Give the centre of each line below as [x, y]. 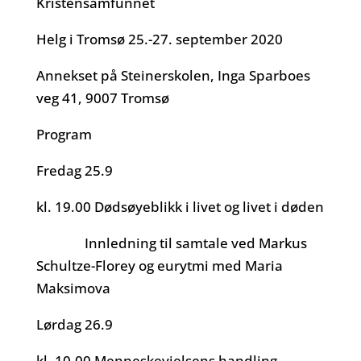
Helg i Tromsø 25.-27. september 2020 [159, 39]
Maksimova [73, 288]
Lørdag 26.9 [74, 324]
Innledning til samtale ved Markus [171, 243]
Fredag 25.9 [74, 170]
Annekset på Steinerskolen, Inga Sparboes [173, 75]
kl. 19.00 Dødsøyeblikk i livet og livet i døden [180, 207]
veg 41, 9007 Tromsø [102, 98]
